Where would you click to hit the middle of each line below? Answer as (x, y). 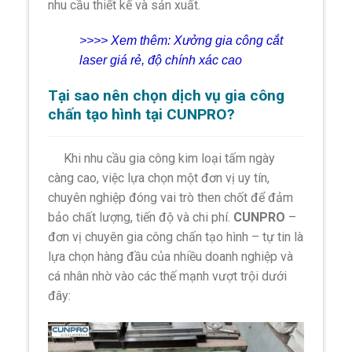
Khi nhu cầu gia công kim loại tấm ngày (162, 159)
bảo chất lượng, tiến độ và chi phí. (141, 218)
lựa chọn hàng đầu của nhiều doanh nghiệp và (171, 257)
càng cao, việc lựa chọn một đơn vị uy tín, (159, 178)
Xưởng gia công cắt (229, 41)
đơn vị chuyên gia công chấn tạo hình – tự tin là (176, 237)
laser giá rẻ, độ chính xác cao (161, 60)
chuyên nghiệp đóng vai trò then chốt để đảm (171, 198)
